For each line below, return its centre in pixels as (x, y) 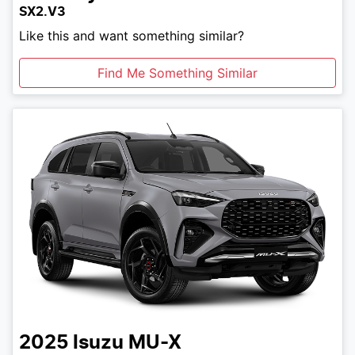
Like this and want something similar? (132, 35)
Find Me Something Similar (177, 73)
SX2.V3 (42, 11)
